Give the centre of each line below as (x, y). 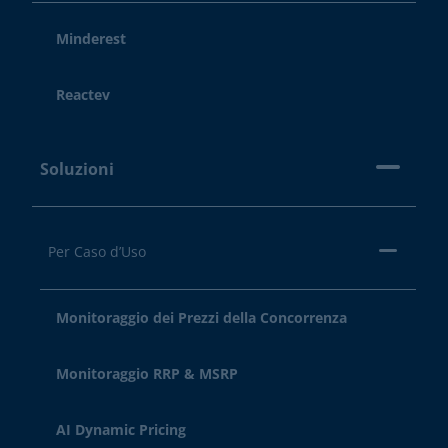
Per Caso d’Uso (97, 251)
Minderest (91, 38)
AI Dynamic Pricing (121, 429)
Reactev (83, 94)
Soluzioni (77, 168)
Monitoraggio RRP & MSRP (147, 373)
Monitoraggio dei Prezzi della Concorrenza (201, 317)
